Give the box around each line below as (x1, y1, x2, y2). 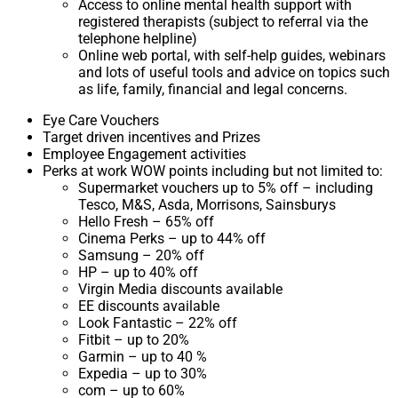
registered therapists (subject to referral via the (78, 13, 368, 31)
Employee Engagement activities (43, 146, 246, 163)
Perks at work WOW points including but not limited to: (43, 163, 383, 180)
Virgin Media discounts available (78, 281, 283, 298)
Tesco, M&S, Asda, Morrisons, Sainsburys (78, 196, 336, 214)
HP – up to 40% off (78, 264, 198, 282)
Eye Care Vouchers (43, 112, 159, 130)
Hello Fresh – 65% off (78, 213, 214, 231)
